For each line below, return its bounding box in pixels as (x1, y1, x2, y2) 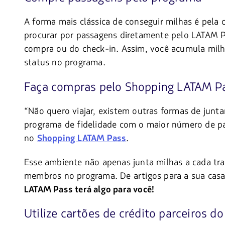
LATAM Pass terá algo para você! (24, 183, 155, 195)
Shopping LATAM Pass (37, 132, 127, 144)
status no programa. (24, 56, 105, 68)
